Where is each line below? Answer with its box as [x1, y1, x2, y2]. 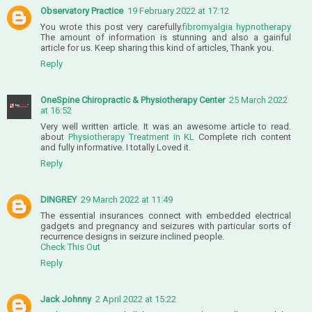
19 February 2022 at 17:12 [127, 5, 229, 16]
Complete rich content [194, 131, 292, 142]
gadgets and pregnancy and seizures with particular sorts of [40, 220, 291, 231]
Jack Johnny [40, 293, 91, 304]
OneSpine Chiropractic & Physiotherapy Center [40, 94, 225, 105]
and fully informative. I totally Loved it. [40, 141, 191, 153]
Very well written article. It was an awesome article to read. [40, 120, 291, 132]
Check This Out [40, 241, 100, 252]
